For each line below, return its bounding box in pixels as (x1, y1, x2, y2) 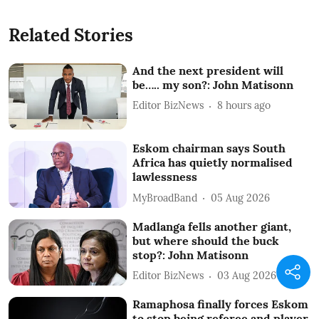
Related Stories (9, 23, 133, 46)
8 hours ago (217, 99, 271, 112)
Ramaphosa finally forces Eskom (132, 297, 309, 312)
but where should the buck (132, 233, 280, 248)
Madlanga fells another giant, (132, 219, 292, 234)
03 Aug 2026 (217, 269, 277, 283)
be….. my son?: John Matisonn (132, 77, 294, 92)
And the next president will (132, 63, 284, 78)
